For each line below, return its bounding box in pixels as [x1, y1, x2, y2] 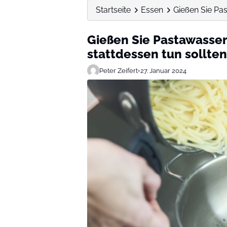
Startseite [96, 5, 131, 15]
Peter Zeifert [99, 66, 138, 74]
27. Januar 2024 [140, 66, 186, 74]
